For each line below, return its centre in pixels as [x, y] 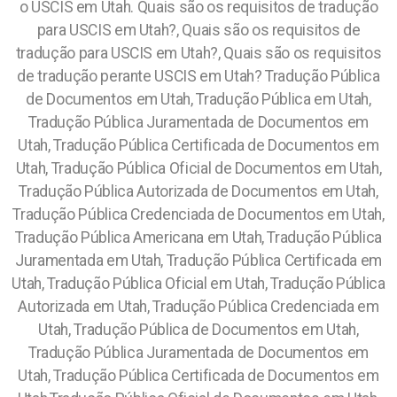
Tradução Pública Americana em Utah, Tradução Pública [198, 237]
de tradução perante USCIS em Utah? [141, 76]
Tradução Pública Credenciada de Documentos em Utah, [198, 214]
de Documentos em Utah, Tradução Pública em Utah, [198, 99]
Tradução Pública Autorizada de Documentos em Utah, [198, 191]
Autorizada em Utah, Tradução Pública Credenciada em [198, 307]
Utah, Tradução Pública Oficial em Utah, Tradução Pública [198, 284]
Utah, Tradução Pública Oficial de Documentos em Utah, [198, 168]
